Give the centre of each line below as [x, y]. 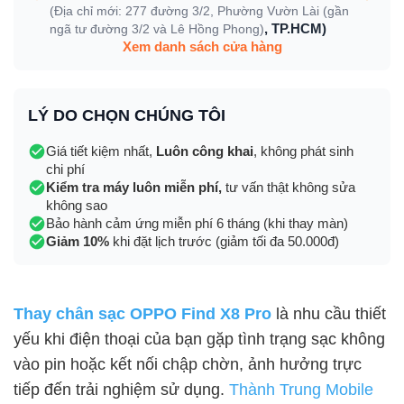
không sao [77, 205]
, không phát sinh [303, 151]
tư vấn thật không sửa [289, 187]
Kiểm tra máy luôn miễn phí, [134, 187]
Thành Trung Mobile [301, 390]
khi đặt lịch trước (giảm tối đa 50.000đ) [224, 241]
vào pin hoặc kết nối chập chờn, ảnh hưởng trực [188, 364]
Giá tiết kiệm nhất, [101, 151]
